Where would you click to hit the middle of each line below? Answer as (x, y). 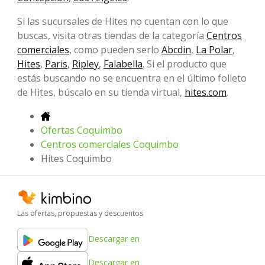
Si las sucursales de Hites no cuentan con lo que (123, 21)
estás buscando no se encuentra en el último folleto (132, 78)
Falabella (123, 64)
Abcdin (176, 49)
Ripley (85, 64)
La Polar (214, 49)
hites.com (206, 92)
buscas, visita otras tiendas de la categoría (112, 35)
